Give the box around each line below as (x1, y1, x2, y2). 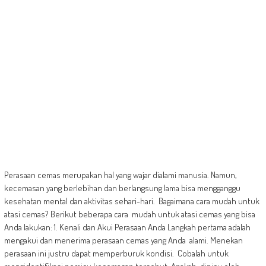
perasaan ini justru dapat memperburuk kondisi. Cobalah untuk (4, 247, 229, 259)
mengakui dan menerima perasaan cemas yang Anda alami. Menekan (4, 234, 243, 246)
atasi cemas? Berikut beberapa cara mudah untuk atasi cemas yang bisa (4, 208, 255, 220)
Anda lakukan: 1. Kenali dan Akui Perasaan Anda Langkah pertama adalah (4, 221, 251, 233)
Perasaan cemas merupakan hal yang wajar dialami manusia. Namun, (4, 169, 239, 180)
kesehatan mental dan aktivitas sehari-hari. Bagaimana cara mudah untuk (4, 195, 259, 207)
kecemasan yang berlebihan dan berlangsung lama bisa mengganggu (4, 182, 242, 194)
